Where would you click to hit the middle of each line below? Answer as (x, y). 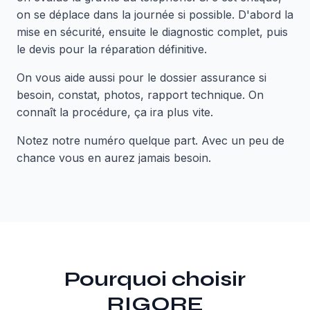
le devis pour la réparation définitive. (112, 49)
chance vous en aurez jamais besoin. (114, 158)
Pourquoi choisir (155, 279)
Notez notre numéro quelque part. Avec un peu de (151, 140)
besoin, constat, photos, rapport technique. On (140, 95)
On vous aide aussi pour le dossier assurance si (142, 77)
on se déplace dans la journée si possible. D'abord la (155, 15)
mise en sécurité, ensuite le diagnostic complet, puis (152, 32)
